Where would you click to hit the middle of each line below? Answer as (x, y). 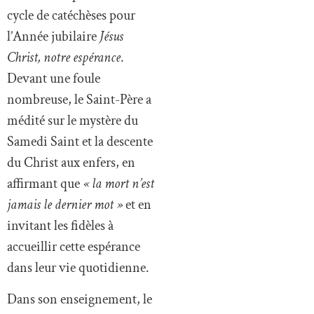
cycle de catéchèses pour (71, 16)
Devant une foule (54, 79)
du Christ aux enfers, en (71, 163)
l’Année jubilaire (53, 37)
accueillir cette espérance (74, 247)
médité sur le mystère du (73, 121)
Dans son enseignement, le (80, 299)
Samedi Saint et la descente (80, 142)
